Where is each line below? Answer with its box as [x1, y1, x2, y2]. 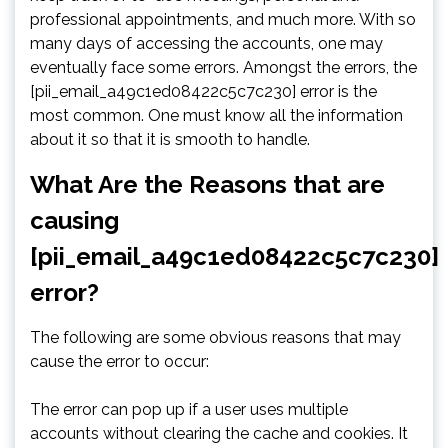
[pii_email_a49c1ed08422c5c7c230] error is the [30, 82, 377, 102]
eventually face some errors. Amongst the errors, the [30, 58, 417, 78]
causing [30, 206, 119, 236]
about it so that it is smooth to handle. [30, 130, 310, 150]
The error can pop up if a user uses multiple [30, 400, 348, 420]
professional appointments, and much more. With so [30, 10, 416, 30]
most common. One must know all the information [30, 106, 403, 126]
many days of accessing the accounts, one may [30, 34, 383, 54]
